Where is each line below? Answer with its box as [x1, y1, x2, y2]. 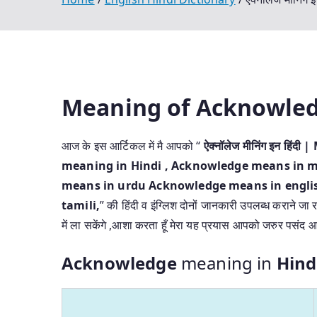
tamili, [62, 197, 100, 213]
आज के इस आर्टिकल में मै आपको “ [62, 137, 201, 154]
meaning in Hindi [62, 157, 162, 173]
